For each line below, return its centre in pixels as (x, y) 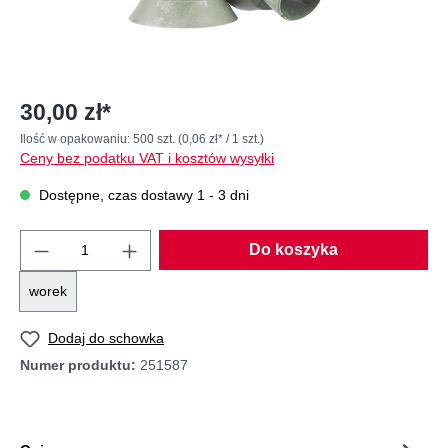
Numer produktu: (80, 364)
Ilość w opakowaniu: (76, 139)
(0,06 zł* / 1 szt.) (221, 139)
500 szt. (155, 139)
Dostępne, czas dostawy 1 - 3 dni (142, 195)
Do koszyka (293, 249)
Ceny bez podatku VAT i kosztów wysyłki (147, 158)
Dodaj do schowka (106, 338)
